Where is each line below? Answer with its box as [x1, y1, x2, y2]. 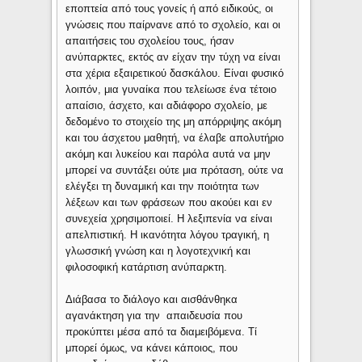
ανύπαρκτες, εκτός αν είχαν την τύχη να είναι [65, 51, 281, 64]
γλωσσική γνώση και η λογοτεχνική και [65, 245, 251, 258]
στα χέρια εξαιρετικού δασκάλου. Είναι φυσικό [65, 67, 284, 80]
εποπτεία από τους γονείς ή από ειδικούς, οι [65, 2, 274, 15]
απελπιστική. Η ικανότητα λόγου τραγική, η [65, 229, 270, 242]
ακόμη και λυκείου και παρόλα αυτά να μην [65, 148, 271, 161]
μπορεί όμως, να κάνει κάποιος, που [65, 342, 238, 355]
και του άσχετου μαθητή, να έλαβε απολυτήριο [65, 132, 284, 145]
